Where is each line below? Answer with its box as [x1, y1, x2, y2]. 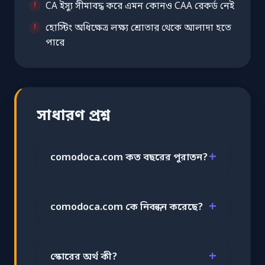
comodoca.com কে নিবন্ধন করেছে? [50, 201, 203, 214]
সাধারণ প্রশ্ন [37, 106, 110, 126]
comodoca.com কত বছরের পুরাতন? [50, 151, 208, 164]
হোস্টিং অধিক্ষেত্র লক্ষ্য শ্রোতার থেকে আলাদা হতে [46, 22, 231, 34]
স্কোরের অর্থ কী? [50, 250, 117, 264]
